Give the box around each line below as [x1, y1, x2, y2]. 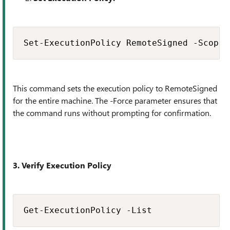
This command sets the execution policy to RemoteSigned [13, 83, 217, 93]
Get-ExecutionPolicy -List [24, 205, 152, 215]
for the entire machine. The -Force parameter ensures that [13, 95, 217, 106]
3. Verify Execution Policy [13, 160, 111, 170]
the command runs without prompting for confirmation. [13, 107, 211, 118]
